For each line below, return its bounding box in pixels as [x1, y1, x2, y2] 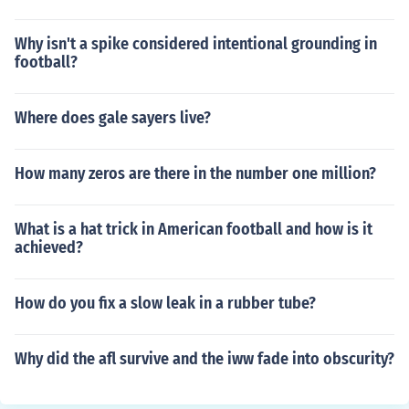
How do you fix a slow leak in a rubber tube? [15, 293, 316, 313]
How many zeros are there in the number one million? [15, 163, 376, 184]
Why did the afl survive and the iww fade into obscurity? [15, 349, 394, 369]
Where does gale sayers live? [15, 108, 211, 128]
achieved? [15, 237, 83, 257]
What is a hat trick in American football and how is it [15, 219, 372, 239]
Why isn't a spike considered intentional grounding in [15, 34, 377, 54]
